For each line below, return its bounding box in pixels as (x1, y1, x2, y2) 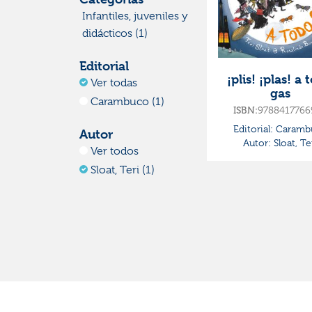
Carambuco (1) (91, 95, 164, 109)
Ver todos (91, 145, 139, 158)
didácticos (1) (82, 27, 148, 40)
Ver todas (91, 77, 137, 90)
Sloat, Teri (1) (91, 164, 155, 177)
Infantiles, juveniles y (82, 10, 188, 23)
